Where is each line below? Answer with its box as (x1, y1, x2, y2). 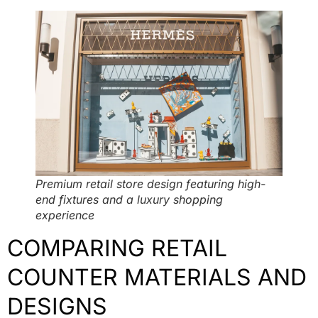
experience (35, 207, 94, 222)
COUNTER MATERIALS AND (7, 263, 307, 291)
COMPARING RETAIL (7, 234, 227, 262)
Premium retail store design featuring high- (35, 176, 265, 191)
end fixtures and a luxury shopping (35, 192, 223, 207)
